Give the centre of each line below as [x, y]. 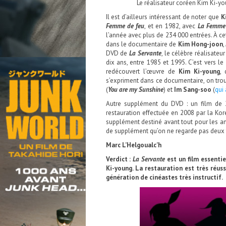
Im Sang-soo [192, 90]
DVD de [118, 53]
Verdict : [119, 159]
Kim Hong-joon [200, 44]
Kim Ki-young [199, 71]
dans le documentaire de [142, 44]
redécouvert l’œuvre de [142, 71]
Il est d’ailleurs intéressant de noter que [163, 17]
